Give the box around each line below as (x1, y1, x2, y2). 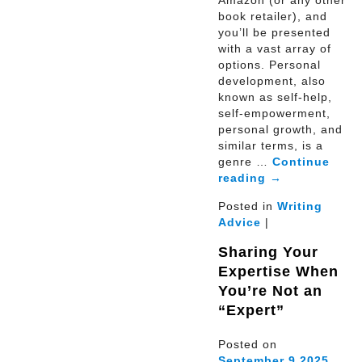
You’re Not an (218, 282, 322, 299)
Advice (218, 215, 261, 229)
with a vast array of (218, 41, 331, 55)
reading (218, 170, 270, 184)
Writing (277, 199, 322, 213)
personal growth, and (218, 122, 343, 136)
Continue (272, 154, 330, 168)
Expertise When (218, 263, 339, 280)
